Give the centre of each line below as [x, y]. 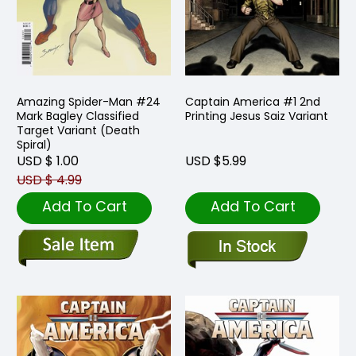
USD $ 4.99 [49, 180]
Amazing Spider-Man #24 [89, 101]
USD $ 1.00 [48, 161]
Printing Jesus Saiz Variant [257, 116]
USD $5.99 [216, 161]
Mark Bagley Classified [78, 116]
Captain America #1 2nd [253, 101]
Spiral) [34, 144]
